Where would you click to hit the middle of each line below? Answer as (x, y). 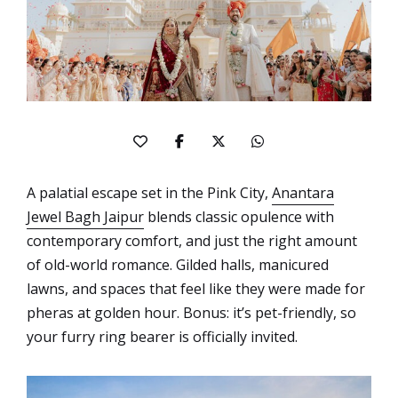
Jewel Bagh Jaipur (85, 217)
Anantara (303, 193)
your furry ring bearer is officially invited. (162, 337)
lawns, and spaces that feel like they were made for (196, 289)
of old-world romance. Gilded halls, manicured (178, 265)
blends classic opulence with (239, 217)
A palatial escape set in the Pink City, (149, 193)
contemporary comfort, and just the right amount (192, 241)
